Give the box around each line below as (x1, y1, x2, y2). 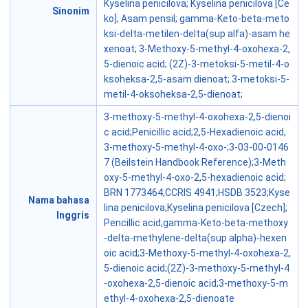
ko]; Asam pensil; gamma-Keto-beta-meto (104, 13, 289, 25)
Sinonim (52, 5, 89, 17)
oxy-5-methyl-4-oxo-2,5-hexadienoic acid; (104, 172, 286, 184)
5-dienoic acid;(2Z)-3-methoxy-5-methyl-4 (104, 263, 289, 274)
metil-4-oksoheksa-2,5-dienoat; (104, 89, 243, 100)
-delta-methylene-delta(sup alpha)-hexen (104, 232, 287, 244)
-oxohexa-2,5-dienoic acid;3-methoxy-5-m (104, 278, 288, 289)
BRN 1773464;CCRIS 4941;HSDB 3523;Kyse (104, 187, 290, 199)
